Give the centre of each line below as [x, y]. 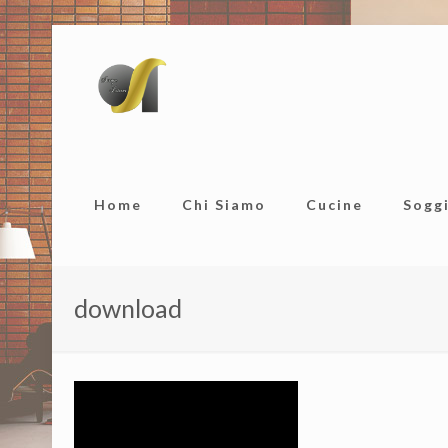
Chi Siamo [224, 204]
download [128, 308]
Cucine [335, 204]
